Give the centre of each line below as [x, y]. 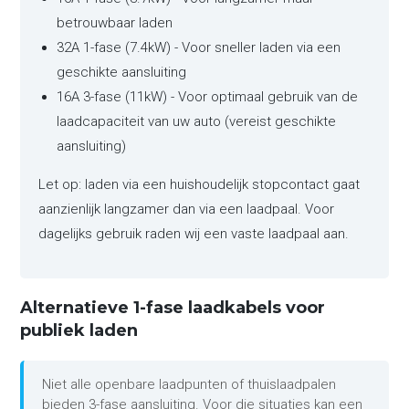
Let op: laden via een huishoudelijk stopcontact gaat [199, 184]
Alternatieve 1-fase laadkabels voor [173, 307]
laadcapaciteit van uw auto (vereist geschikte [197, 121]
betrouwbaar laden [115, 22]
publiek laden [79, 330]
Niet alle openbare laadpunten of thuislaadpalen [189, 384]
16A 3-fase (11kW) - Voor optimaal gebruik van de [208, 96]
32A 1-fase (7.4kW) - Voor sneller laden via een [199, 47]
